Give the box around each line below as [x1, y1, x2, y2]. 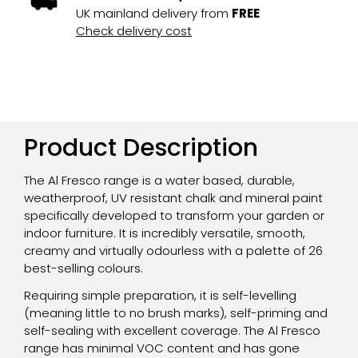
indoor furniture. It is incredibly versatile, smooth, [24, 224, 305, 241]
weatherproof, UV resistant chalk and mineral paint [24, 189, 323, 206]
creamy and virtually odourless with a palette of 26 [24, 241, 323, 259]
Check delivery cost [76, 22, 192, 39]
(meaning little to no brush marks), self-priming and [24, 304, 328, 321]
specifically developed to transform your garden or [24, 206, 324, 224]
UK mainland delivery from [76, 4, 232, 22]
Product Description [24, 130, 258, 165]
